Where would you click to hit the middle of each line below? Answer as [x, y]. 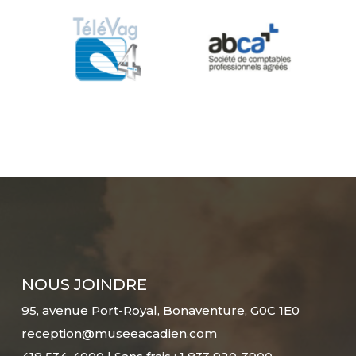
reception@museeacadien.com [119, 334]
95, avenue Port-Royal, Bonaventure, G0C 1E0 [160, 311]
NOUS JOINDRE [84, 285]
